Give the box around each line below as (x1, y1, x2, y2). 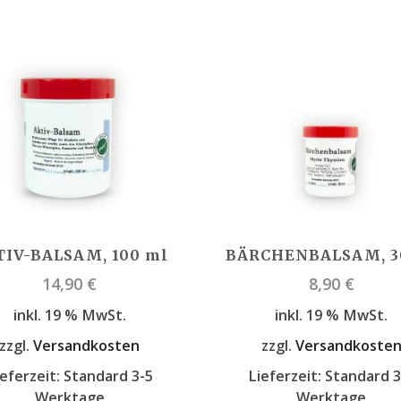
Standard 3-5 (63, 366, 153, 386)
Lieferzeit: (248, 366, 326, 386)
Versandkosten (33, 336, 141, 356)
